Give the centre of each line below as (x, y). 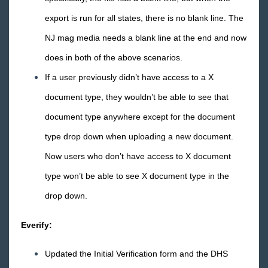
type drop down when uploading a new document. (139, 136)
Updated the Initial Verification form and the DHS (136, 254)
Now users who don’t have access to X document (138, 156)
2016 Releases (78, 48)
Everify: (36, 225)
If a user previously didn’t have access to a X (129, 77)
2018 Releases (75, 8)
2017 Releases (75, 28)
